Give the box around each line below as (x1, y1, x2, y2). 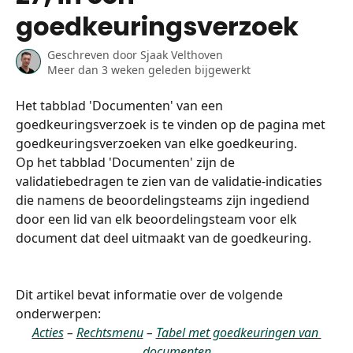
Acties (32, 324, 64, 341)
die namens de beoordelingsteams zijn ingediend (16, 191, 313, 209)
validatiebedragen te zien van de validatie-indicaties (16, 173, 325, 190)
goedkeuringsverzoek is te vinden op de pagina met (16, 116, 329, 133)
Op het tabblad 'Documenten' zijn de (16, 154, 238, 171)
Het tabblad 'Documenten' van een (16, 97, 226, 114)
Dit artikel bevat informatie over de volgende (16, 286, 286, 303)
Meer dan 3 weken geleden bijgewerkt (47, 62, 251, 77)
